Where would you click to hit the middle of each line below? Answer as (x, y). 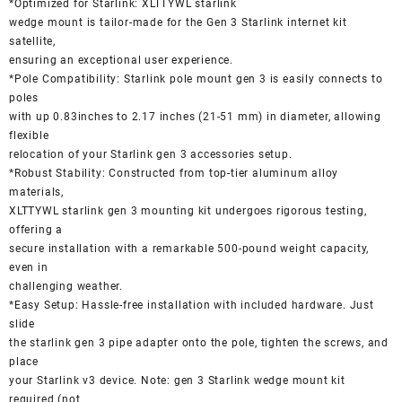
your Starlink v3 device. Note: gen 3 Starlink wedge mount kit (177, 380)
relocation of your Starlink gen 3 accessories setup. (151, 154)
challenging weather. (66, 286)
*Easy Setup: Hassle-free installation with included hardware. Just (192, 305)
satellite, (32, 41)
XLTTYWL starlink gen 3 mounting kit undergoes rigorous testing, (188, 210)
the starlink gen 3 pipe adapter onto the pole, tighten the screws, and (199, 342)
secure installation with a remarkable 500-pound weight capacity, (189, 248)
